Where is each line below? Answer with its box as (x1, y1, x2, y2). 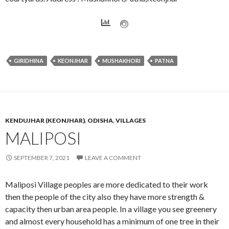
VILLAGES (116, 116, 146, 124)
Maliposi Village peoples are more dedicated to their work (5, 179, 208, 189)
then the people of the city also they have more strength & (5, 191, 204, 201)
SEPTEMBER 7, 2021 (14, 153, 70, 162)
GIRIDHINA (14, 57, 43, 64)
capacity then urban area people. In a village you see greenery (5, 203, 217, 214)
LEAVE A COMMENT (85, 153, 141, 162)
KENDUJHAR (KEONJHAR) (5, 116, 85, 124)
